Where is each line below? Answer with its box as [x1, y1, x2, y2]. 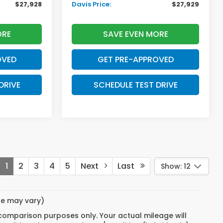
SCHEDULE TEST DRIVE [93, 79, 178, 91]
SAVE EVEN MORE [103, 28, 168, 40]
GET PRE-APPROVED [97, 54, 174, 66]
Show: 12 [161, 161, 191, 172]
